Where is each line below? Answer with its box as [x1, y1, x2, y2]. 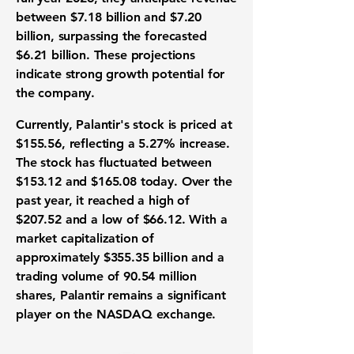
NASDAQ [96, 307, 153, 322]
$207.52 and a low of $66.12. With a [16, 212, 228, 227]
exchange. [152, 307, 217, 322]
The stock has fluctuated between [16, 155, 212, 170]
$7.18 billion [70, 9, 141, 24]
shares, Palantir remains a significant [16, 288, 226, 303]
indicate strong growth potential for [16, 66, 225, 81]
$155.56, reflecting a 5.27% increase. [16, 136, 231, 151]
